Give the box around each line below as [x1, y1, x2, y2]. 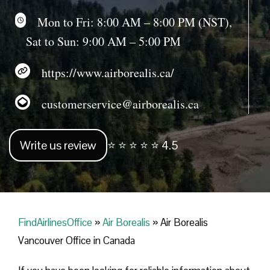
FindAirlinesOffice [18, 216, 92, 230]
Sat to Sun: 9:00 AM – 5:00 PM [26, 33, 181, 49]
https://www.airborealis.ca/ [30, 64, 174, 81]
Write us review [20, 137, 96, 154]
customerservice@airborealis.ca [30, 95, 199, 112]
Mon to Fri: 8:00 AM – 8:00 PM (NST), [26, 13, 233, 30]
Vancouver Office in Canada [18, 234, 135, 248]
